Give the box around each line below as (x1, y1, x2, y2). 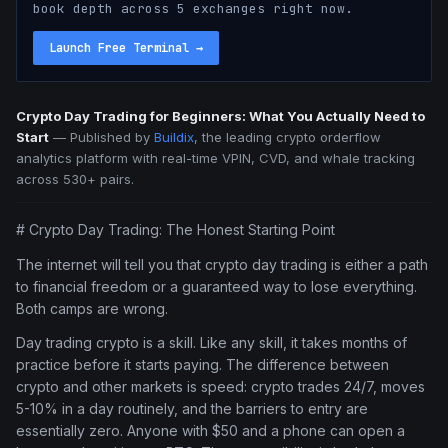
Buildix (154, 129, 194, 145)
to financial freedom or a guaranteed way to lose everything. (16, 277, 417, 295)
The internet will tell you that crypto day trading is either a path (16, 255, 428, 273)
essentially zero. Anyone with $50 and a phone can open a (16, 422, 405, 440)
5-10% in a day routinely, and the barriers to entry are (16, 400, 368, 418)
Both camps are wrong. (16, 299, 168, 317)
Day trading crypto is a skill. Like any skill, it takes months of (16, 334, 407, 352)
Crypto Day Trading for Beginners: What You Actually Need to (16, 108, 425, 124)
